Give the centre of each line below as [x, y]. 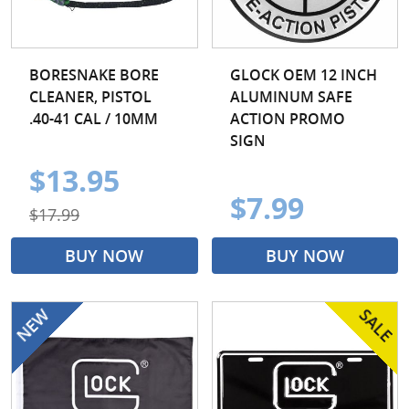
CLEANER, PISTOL [90, 96]
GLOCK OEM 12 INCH [303, 74]
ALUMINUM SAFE [291, 96]
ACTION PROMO [287, 118]
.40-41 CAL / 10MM [94, 118]
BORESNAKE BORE [94, 74]
